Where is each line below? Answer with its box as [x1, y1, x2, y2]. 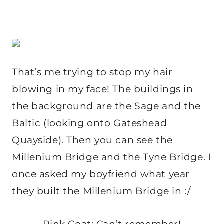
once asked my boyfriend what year [12, 168, 190, 180]
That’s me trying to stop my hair [12, 66, 173, 78]
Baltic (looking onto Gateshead [12, 117, 167, 129]
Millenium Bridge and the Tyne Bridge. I [12, 151, 212, 163]
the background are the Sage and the [12, 100, 201, 112]
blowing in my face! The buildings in [12, 83, 193, 95]
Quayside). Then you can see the [12, 134, 173, 146]
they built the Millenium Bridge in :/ [12, 185, 191, 197]
